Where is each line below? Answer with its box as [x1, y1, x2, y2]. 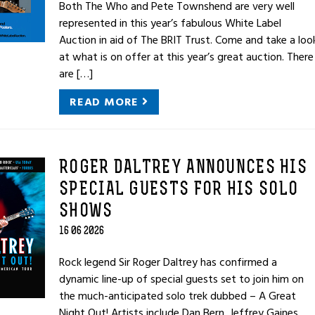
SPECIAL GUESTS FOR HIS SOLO [59, 181, 299, 200]
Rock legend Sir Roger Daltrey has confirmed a [59, 253, 277, 271]
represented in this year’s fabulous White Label [59, 14, 281, 32]
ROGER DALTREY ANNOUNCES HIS [59, 159, 308, 178]
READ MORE [70, 93, 142, 111]
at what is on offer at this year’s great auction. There [59, 48, 314, 66]
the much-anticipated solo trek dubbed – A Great [59, 287, 296, 305]
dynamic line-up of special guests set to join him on [59, 270, 304, 288]
